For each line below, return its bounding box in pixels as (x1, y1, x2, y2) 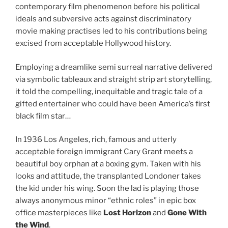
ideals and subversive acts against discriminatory (15, 14, 191, 24)
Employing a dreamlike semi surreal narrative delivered (15, 62, 213, 72)
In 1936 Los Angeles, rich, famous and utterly (15, 135, 177, 145)
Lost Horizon (103, 208, 151, 218)
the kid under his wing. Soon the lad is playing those (15, 184, 199, 193)
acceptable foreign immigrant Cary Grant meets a (15, 147, 193, 157)
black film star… (15, 111, 71, 121)
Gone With (167, 208, 207, 218)
